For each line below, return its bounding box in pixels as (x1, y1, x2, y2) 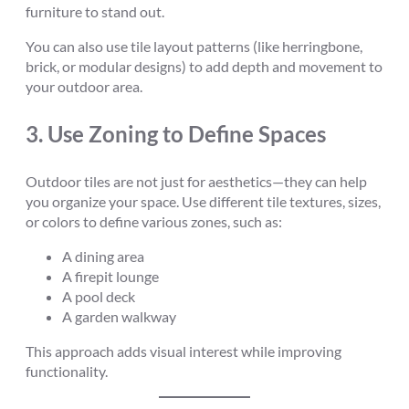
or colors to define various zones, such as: (26, 212, 282, 230)
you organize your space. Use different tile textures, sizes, (26, 192, 381, 210)
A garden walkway (62, 307, 176, 325)
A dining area (62, 246, 144, 265)
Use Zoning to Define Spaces (47, 121, 326, 148)
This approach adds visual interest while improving (26, 342, 341, 361)
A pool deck (62, 287, 135, 305)
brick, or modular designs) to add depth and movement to (26, 58, 383, 76)
